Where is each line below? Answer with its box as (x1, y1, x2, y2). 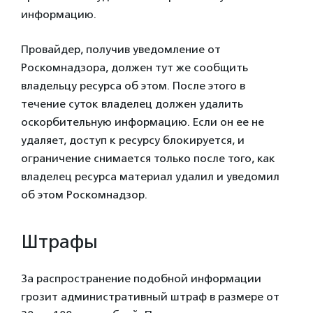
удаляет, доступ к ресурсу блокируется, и (21, 133, 245, 147)
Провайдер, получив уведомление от (21, 42, 221, 56)
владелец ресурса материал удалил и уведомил (21, 169, 279, 183)
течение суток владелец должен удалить (21, 96, 243, 110)
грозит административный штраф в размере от (21, 290, 279, 304)
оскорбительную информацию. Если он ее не (21, 115, 264, 129)
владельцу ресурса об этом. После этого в (21, 78, 245, 92)
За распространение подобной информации (21, 272, 261, 286)
